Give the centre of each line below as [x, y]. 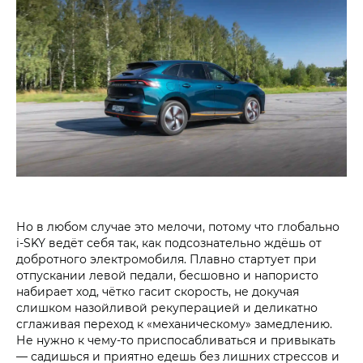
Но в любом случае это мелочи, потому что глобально [178, 227]
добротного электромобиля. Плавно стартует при [167, 259]
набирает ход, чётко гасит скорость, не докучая [158, 292]
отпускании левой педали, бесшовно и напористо [167, 275]
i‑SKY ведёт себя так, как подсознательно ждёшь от [169, 243]
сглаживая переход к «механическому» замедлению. [174, 324]
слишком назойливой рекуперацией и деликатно [167, 308]
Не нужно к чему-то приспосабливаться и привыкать [176, 340]
